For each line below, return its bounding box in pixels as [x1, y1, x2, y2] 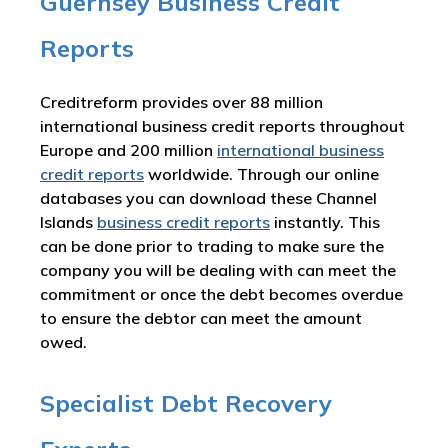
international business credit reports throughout [40, 116, 405, 136]
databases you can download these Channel [40, 188, 377, 208]
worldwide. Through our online [144, 164, 379, 184]
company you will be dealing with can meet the [40, 260, 396, 280]
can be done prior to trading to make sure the [40, 236, 384, 256]
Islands [40, 212, 97, 232]
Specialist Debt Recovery [40, 388, 332, 418]
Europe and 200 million [40, 140, 217, 160]
